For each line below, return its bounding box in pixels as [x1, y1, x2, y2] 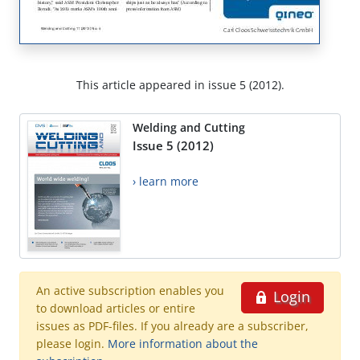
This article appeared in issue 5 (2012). [76, 77, 284, 93]
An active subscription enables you [36, 283, 224, 299]
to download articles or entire [36, 301, 195, 317]
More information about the [108, 336, 258, 352]
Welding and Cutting [133, 120, 245, 136]
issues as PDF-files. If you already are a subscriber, [36, 318, 309, 334]
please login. [36, 336, 108, 352]
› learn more [133, 174, 198, 190]
